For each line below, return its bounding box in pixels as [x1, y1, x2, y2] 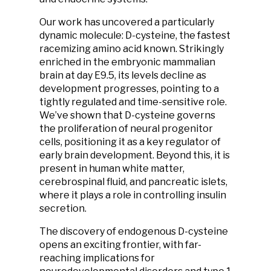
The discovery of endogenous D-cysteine [39, 226, 228, 237]
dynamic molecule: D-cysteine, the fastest [39, 30, 230, 41]
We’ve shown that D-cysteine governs [39, 109, 215, 121]
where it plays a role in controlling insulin [39, 189, 226, 201]
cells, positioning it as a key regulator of [39, 136, 221, 148]
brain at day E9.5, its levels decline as [39, 70, 206, 81]
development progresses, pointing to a [39, 83, 219, 94]
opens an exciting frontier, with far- [39, 239, 201, 250]
